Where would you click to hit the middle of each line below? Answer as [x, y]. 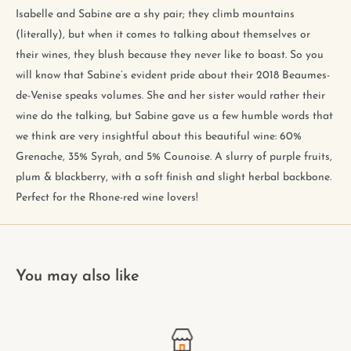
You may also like [78, 277]
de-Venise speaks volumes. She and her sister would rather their [170, 96]
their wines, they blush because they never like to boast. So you [170, 56]
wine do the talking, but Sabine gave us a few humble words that [174, 117]
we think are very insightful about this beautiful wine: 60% [159, 137]
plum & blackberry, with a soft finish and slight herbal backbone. [174, 178]
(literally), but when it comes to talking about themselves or [163, 35]
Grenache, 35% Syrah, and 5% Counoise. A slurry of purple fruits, [174, 157]
